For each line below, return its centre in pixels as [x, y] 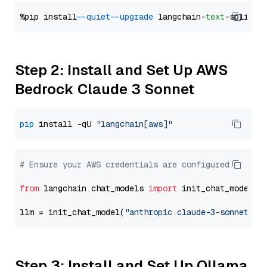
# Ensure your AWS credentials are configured [125, 164]
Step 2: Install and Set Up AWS [121, 70]
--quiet [96, 17]
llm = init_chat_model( [72, 212]
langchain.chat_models [94, 188]
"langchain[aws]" [134, 124]
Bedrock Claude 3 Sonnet [105, 89]
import [163, 188]
